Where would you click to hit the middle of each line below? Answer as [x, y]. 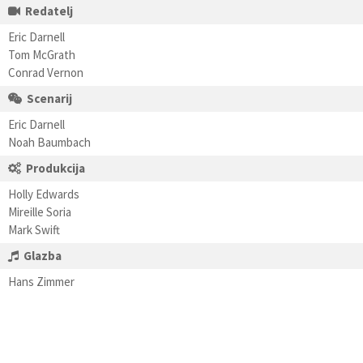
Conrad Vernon [46, 73]
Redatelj [49, 11]
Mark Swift [34, 230]
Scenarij [49, 98]
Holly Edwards [44, 194]
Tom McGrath [42, 55]
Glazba [43, 256]
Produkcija [56, 168]
